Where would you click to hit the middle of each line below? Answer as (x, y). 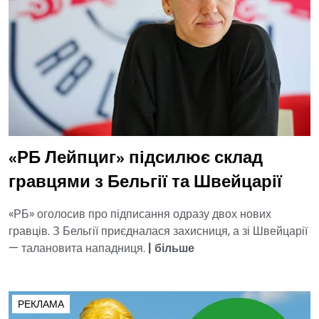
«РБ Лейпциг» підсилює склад (136, 158)
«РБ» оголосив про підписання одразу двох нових (140, 214)
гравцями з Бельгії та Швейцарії (145, 183)
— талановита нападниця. (78, 248)
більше (174, 248)
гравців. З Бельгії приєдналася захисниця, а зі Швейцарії (158, 231)
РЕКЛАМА (41, 304)
